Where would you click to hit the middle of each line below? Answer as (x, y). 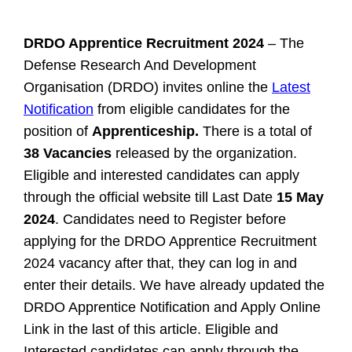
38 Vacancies (68, 153)
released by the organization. (204, 153)
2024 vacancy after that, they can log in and (160, 263)
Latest (291, 87)
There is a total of (257, 131)
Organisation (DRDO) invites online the (148, 87)
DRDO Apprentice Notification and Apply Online (172, 307)
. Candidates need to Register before (170, 219)
